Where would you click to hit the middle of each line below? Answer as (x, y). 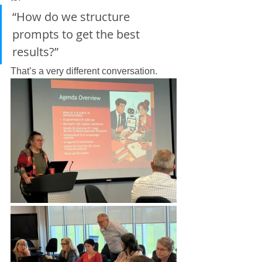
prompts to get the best (77, 34)
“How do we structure (73, 16)
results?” (35, 51)
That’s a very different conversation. (84, 71)
